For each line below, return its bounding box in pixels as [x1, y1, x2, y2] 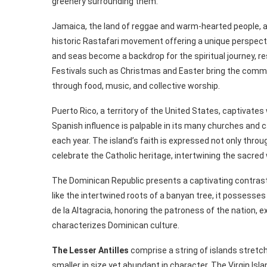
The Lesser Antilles [52, 246, 129, 256]
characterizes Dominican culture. [52, 221, 179, 231]
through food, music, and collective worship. [52, 81, 220, 91]
